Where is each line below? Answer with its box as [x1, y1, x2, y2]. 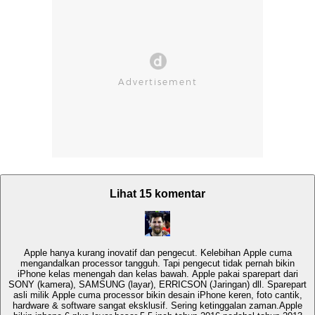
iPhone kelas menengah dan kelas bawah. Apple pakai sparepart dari [17, 269, 298, 280]
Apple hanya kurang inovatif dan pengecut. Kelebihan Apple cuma [23, 247, 292, 259]
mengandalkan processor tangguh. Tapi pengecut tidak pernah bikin [20, 258, 295, 269]
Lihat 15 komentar [110, 187, 205, 200]
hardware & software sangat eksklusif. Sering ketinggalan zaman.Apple [13, 300, 302, 311]
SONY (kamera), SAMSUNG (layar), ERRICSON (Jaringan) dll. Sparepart [8, 279, 307, 290]
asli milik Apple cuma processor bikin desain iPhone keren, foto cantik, [13, 290, 302, 301]
